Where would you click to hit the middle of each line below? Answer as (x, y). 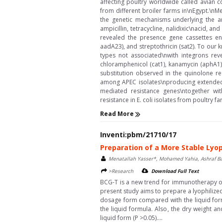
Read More (118, 114)
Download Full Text (175, 171)
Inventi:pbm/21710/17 (138, 134)
